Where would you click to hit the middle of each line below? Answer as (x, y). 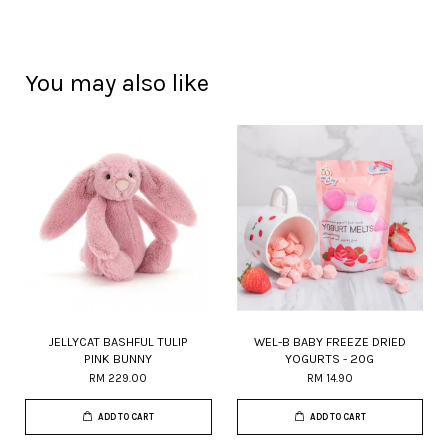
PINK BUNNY (118, 358)
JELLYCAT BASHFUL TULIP (118, 341)
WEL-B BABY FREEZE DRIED (329, 341)
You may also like (117, 83)
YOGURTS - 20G (330, 358)
